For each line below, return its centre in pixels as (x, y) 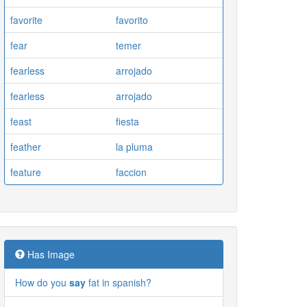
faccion (131, 172)
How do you (42, 282)
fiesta (127, 121)
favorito (132, 20)
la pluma (134, 146)
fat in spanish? (119, 282)
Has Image (50, 254)
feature (26, 172)
